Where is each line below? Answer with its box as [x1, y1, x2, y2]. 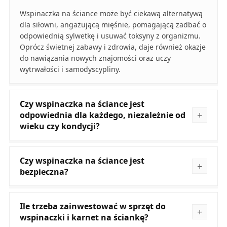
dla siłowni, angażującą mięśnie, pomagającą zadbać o [19, 19, 206, 29]
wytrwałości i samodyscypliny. [19, 64, 121, 74]
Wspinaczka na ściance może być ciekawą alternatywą [19, 8, 203, 18]
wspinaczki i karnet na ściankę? [19, 211, 148, 223]
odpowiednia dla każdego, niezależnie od [19, 109, 185, 121]
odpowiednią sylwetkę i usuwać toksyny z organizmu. [19, 30, 201, 41]
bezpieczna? [19, 166, 68, 177]
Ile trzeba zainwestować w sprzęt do [19, 200, 166, 212]
